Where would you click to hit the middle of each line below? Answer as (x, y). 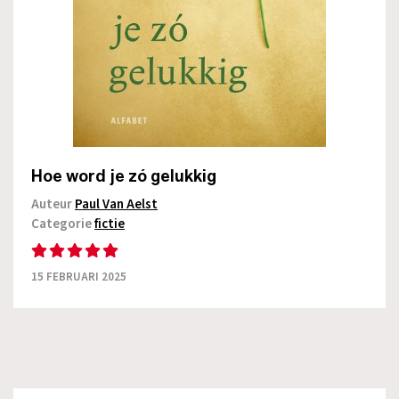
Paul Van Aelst (116, 205)
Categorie (63, 224)
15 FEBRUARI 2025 (79, 277)
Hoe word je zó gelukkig (124, 177)
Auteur (53, 205)
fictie (110, 224)
